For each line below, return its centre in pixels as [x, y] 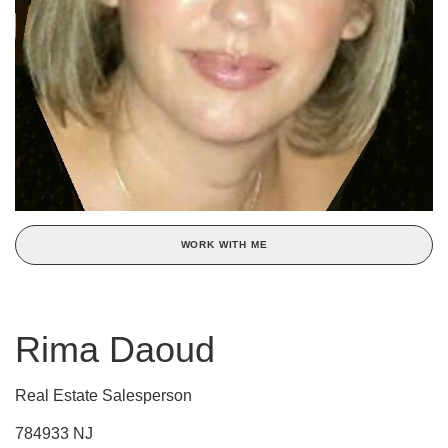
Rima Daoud [115, 349]
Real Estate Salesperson [103, 395]
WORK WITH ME [224, 244]
